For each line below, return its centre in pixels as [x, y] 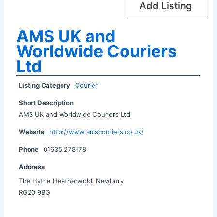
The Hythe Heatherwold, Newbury [71, 180]
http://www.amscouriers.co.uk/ [97, 132]
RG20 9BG [35, 192]
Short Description [46, 102]
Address [32, 166]
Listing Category [45, 85]
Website [32, 132]
